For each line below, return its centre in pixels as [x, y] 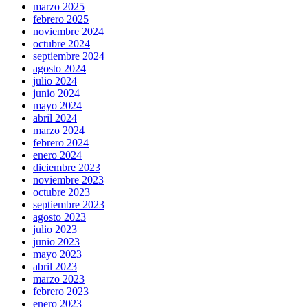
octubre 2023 [62, 192]
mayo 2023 [57, 254]
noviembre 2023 [68, 180]
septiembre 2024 [69, 56]
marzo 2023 [59, 279]
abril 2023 [55, 267]
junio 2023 [56, 242]
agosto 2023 [59, 217]
